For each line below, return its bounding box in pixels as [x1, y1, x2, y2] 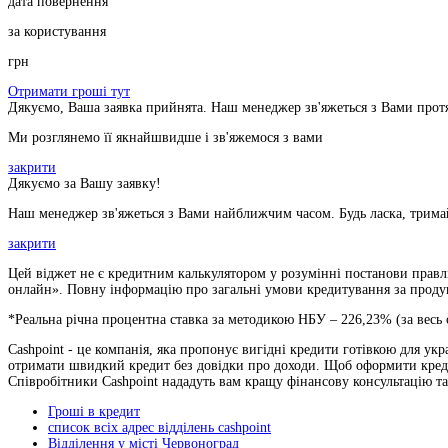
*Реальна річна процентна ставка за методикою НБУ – [8, 312, 341, 328]
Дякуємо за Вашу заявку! [8, 176, 161, 192]
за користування [8, 24, 106, 40]
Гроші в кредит [48, 404, 140, 420]
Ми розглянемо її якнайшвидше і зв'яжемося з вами [8, 130, 323, 146]
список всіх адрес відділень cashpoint [48, 420, 271, 436]
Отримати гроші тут [8, 84, 130, 100]
